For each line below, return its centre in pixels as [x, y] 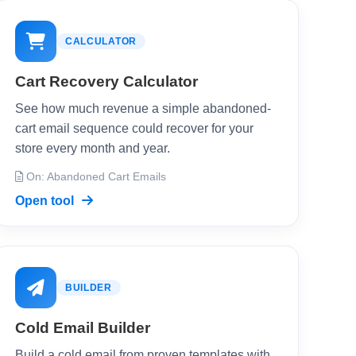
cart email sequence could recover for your [134, 128]
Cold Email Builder [83, 328]
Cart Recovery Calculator [106, 81]
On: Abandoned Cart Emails [95, 177]
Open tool [46, 201]
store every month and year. [93, 148]
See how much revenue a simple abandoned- [143, 108]
